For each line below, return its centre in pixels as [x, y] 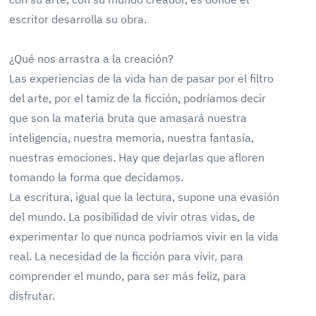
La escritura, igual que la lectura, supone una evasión [145, 197]
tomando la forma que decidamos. [97, 177]
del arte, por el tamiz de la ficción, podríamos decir [138, 98]
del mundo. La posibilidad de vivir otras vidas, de [133, 217]
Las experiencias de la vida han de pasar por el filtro [142, 78]
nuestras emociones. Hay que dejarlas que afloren [137, 157]
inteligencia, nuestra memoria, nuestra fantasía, [132, 138]
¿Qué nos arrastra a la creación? [92, 59]
